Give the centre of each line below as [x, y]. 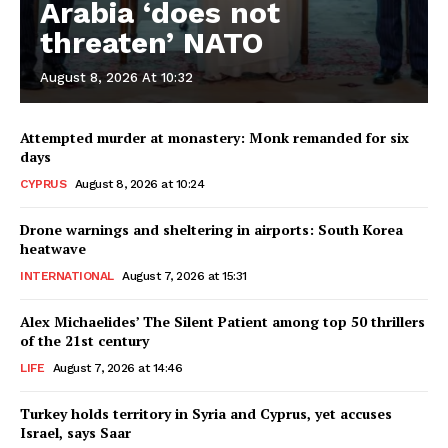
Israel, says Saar [75, 432]
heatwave [53, 248]
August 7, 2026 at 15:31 [184, 275]
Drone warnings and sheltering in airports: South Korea [211, 229]
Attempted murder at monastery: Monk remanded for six [214, 137]
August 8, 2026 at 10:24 [139, 183]
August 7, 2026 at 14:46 [117, 367]
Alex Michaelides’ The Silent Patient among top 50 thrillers [222, 321]
